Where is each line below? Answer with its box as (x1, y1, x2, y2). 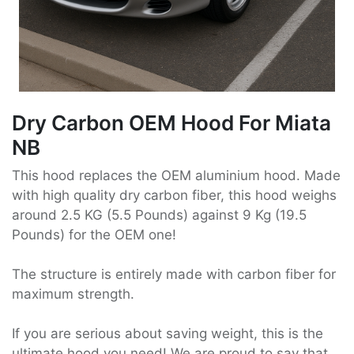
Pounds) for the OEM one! (12, 227, 176, 243)
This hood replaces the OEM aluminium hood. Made (12, 168, 341, 184)
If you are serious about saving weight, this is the (12, 326, 323, 342)
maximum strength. (12, 286, 134, 303)
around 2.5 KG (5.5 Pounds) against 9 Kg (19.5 (12, 207, 307, 224)
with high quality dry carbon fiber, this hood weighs (12, 187, 337, 204)
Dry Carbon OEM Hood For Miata (12, 111, 331, 136)
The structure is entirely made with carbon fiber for (12, 266, 336, 283)
